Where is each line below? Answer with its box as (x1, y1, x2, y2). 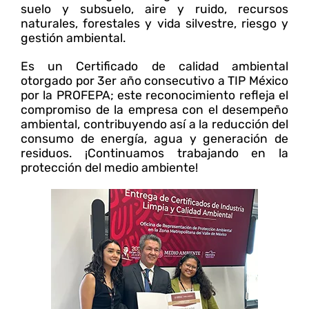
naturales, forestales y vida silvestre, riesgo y (21, 16, 288, 30)
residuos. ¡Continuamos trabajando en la (21, 146, 288, 160)
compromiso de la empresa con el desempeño (21, 102, 288, 117)
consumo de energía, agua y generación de (21, 131, 288, 146)
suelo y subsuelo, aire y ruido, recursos (21, 1, 288, 16)
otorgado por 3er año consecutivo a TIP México (21, 73, 288, 88)
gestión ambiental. (21, 30, 126, 45)
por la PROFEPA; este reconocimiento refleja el (21, 88, 288, 102)
